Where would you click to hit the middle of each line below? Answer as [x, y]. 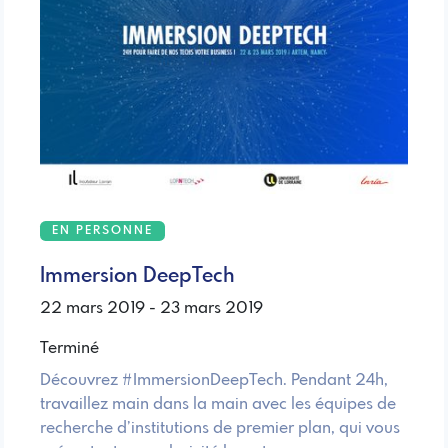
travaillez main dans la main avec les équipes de [218, 404]
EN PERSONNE [102, 230]
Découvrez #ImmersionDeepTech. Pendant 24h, [214, 380]
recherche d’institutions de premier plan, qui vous [220, 428]
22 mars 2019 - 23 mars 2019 [151, 308]
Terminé [69, 348]
